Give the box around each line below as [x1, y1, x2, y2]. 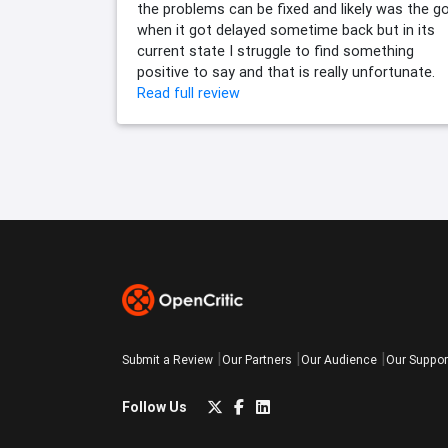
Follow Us [122, 397, 187, 416]
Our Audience [301, 352, 377, 368]
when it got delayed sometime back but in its [137, 21, 435, 40]
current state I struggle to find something [137, 42, 414, 61]
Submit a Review [122, 352, 213, 368]
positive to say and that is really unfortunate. [137, 63, 435, 82]
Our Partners [222, 352, 292, 368]
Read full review [137, 84, 240, 103]
